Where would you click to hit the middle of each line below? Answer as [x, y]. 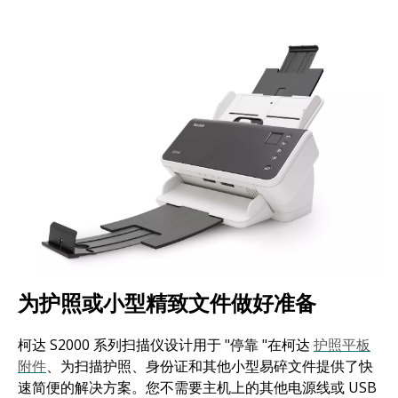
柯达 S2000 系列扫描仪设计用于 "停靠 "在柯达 [166, 345]
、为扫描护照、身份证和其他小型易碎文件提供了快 [210, 366]
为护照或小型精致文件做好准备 [167, 303]
